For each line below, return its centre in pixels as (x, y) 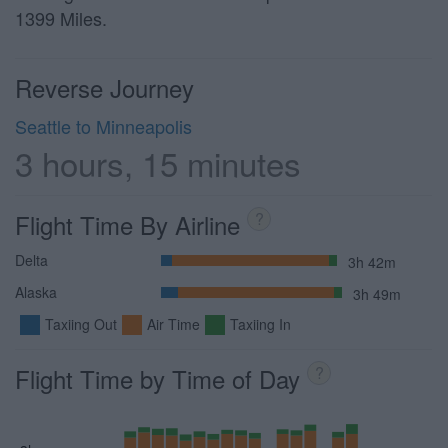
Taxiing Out (81, 324)
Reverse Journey (104, 87)
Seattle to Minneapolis (103, 126)
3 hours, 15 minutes (158, 162)
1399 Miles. (61, 18)
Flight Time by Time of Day (161, 378)
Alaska (36, 292)
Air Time (173, 324)
